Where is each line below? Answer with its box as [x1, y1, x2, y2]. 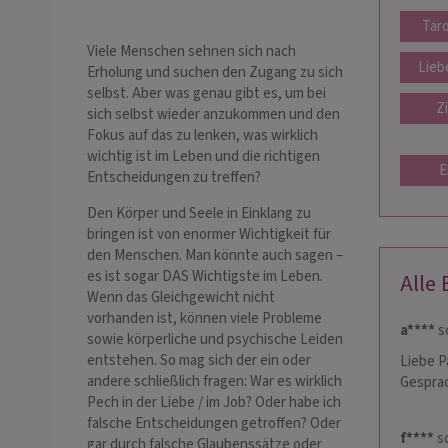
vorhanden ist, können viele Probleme [87, 308, 322, 330]
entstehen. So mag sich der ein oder [87, 350, 311, 372]
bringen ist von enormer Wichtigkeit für [87, 224, 331, 246]
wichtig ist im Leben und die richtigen [87, 146, 320, 168]
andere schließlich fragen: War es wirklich [87, 371, 342, 393]
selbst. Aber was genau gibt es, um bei [87, 83, 326, 105]
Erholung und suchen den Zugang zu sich [87, 62, 343, 84]
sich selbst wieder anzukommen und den [87, 104, 340, 126]
